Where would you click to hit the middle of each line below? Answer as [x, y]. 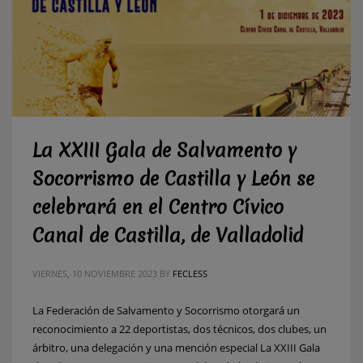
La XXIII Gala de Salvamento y [164, 150]
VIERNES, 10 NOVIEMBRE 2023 [95, 273]
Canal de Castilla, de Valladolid [168, 235]
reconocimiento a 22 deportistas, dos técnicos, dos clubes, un [179, 329]
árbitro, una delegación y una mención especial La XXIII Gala [176, 347]
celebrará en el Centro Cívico [158, 207]
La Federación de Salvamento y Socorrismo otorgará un [166, 310]
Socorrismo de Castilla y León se [173, 179]
